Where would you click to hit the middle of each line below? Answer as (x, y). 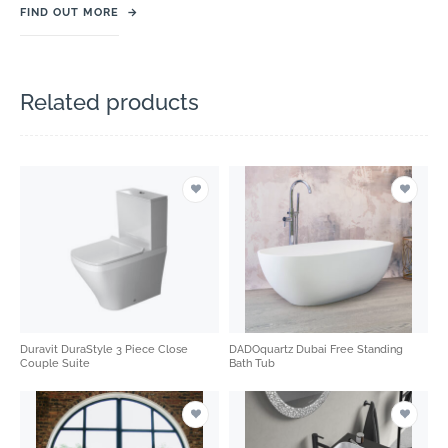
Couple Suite (56, 363)
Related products (109, 101)
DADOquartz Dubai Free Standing (316, 349)
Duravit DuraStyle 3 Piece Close (104, 349)
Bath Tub (253, 363)
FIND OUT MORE (69, 12)
